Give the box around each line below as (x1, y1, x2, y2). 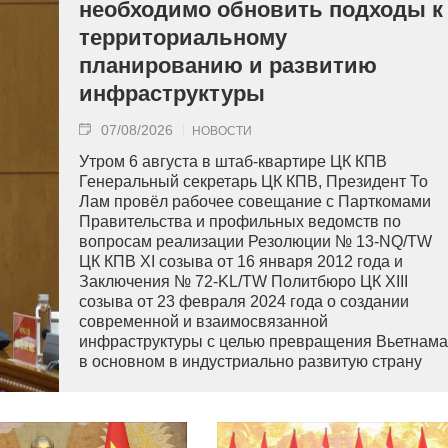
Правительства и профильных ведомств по (79, 213, 401, 231)
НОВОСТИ (192, 124, 252, 139)
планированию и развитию (79, 53, 377, 79)
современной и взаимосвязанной (79, 313, 328, 331)
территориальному (79, 25, 287, 51)
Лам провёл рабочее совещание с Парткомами (79, 193, 431, 211)
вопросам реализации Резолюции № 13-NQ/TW (79, 233, 432, 251)
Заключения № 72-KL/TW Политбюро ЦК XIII (79, 273, 408, 291)
